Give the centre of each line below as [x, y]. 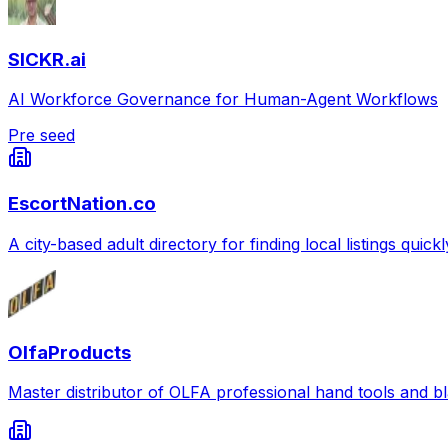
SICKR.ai [47, 59]
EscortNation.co [82, 204]
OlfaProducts [69, 352]
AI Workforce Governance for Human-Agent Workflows [223, 99]
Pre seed [41, 135]
